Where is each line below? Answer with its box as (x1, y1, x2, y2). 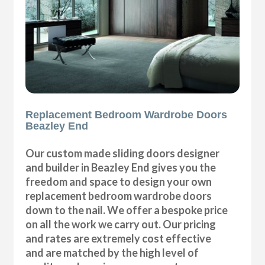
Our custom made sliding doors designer (25, 147, 220, 160)
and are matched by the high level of (25, 246, 199, 260)
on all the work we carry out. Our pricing (25, 218, 216, 231)
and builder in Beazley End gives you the (25, 161, 216, 174)
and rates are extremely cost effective (25, 232, 212, 245)
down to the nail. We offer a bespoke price (25, 203, 228, 217)
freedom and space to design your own (25, 175, 212, 189)
